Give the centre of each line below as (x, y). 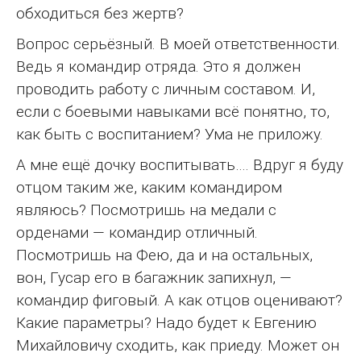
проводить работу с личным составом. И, (166, 89)
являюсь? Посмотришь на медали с (146, 210)
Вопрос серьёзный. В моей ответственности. (178, 44)
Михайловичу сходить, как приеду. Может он (178, 346)
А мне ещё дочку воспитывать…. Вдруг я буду (180, 165)
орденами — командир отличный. (137, 233)
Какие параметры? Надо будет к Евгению (166, 323)
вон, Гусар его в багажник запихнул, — (154, 278)
